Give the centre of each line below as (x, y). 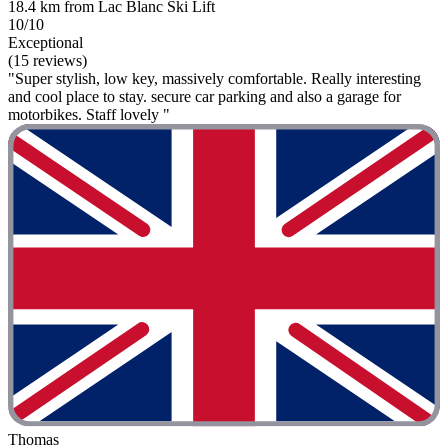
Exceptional (45, 43)
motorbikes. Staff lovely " (89, 115)
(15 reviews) (47, 61)
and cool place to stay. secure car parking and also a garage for (204, 97)
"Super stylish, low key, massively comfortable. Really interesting (214, 79)
